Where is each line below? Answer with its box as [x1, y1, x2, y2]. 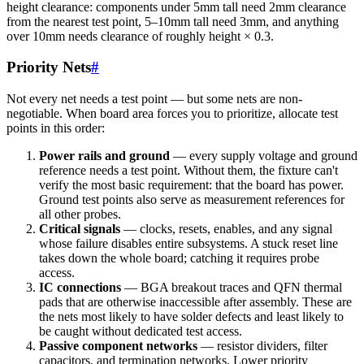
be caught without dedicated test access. [39, 324, 242, 338]
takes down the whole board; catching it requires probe [39, 251, 319, 265]
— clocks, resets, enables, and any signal [120, 222, 332, 236]
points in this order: [6, 121, 105, 135]
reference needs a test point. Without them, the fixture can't [39, 163, 338, 177]
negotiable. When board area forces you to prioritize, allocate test [6, 106, 338, 120]
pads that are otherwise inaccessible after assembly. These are [39, 295, 352, 309]
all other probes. [39, 207, 121, 221]
